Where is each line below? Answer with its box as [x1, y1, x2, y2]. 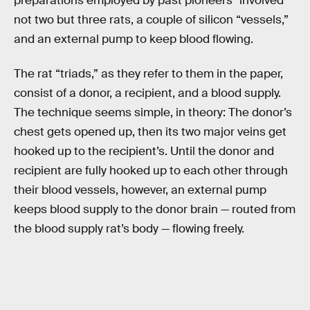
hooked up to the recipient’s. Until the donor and [14, 143, 274, 158]
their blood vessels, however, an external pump [14, 182, 266, 197]
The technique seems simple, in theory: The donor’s [14, 104, 292, 120]
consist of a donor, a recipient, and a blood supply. [14, 85, 281, 100]
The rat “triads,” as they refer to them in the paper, [14, 66, 283, 81]
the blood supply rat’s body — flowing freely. [14, 221, 244, 236]
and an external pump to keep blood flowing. [14, 32, 253, 47]
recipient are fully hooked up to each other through [14, 163, 288, 178]
